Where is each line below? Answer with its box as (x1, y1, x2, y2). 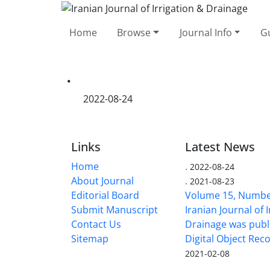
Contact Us (71, 217, 121, 231)
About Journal (71, 174, 134, 187)
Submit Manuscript (71, 202, 158, 216)
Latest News (184, 138, 255, 155)
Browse (117, 25, 151, 39)
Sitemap (71, 231, 108, 245)
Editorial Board (71, 188, 139, 202)
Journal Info (179, 25, 232, 39)
